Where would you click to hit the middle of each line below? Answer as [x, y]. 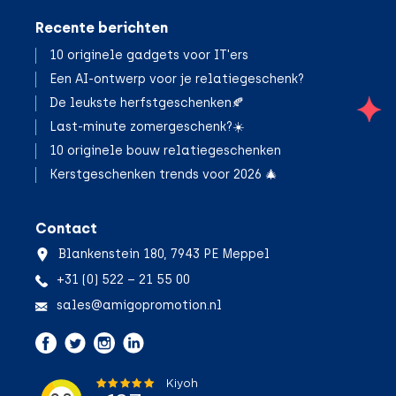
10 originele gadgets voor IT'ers [149, 56]
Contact [66, 229]
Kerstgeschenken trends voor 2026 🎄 [164, 175]
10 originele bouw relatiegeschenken [165, 151]
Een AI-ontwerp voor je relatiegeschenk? [177, 80]
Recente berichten [102, 28]
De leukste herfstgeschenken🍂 [147, 103]
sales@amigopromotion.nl [139, 306]
